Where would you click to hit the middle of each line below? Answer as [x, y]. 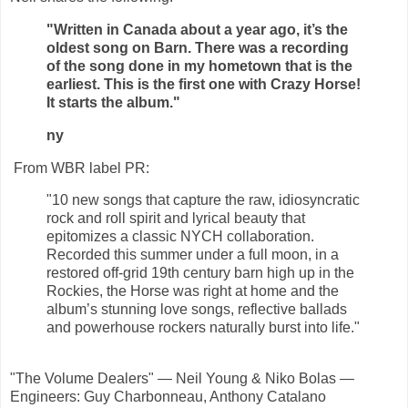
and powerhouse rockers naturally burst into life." [203, 328]
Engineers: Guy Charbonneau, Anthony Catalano [168, 397]
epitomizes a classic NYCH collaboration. [180, 237]
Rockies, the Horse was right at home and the [193, 291]
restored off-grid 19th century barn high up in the [200, 273]
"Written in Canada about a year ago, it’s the [197, 29]
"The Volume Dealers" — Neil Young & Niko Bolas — [182, 379]
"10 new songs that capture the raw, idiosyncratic [203, 200]
